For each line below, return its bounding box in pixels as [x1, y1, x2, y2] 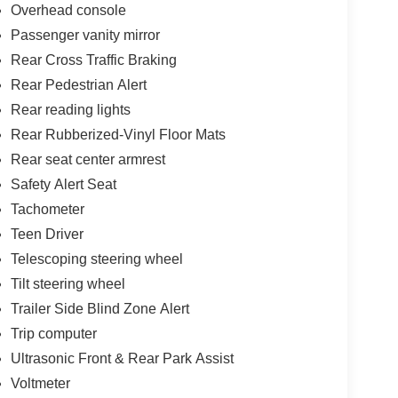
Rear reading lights [10, 101, 131, 117]
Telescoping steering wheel [10, 251, 183, 267]
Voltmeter [10, 375, 70, 391]
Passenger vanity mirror [10, 27, 160, 43]
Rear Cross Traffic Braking [10, 52, 177, 68]
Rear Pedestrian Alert [10, 76, 147, 92]
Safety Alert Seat [10, 176, 116, 192]
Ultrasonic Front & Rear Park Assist [10, 350, 234, 366]
